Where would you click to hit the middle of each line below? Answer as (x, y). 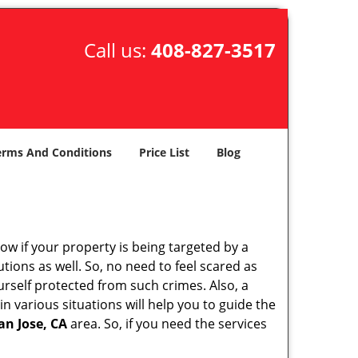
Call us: (117, 50)
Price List (164, 152)
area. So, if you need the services (167, 324)
